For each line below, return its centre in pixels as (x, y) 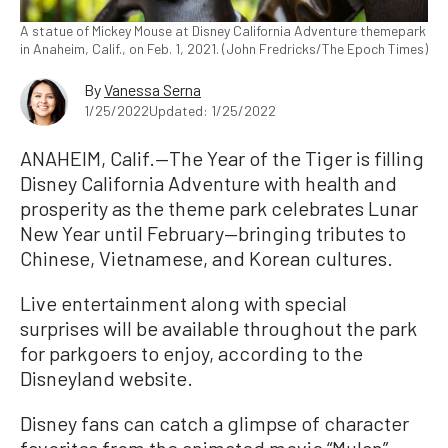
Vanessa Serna (152, 90)
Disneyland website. (106, 378)
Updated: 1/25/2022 (212, 111)
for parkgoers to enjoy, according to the (191, 353)
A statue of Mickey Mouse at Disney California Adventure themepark (223, 31)
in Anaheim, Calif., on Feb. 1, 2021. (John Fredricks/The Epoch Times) (224, 49)
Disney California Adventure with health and (208, 183)
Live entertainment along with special (183, 303)
